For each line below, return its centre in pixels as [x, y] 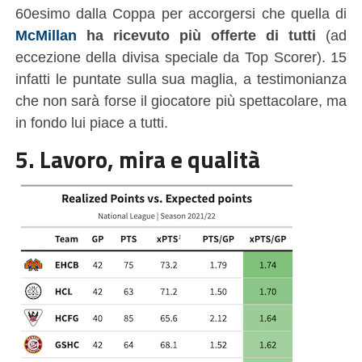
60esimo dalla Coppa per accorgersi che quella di [181, 13]
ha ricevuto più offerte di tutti [201, 35]
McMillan [46, 35]
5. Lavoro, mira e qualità [137, 159]
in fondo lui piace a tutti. [91, 122]
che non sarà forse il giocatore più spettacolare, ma [181, 100]
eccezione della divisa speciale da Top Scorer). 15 [181, 57]
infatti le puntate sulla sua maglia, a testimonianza [181, 78]
